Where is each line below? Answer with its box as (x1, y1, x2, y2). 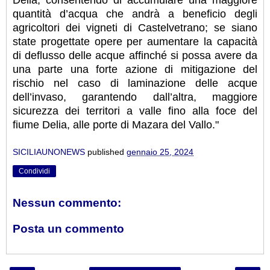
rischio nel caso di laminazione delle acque (13, 77, 257, 90)
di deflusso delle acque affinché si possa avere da (13, 49, 257, 62)
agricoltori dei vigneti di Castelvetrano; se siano (13, 22, 257, 34)
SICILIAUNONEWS (13, 146, 85, 157)
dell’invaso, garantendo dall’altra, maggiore (13, 91, 257, 104)
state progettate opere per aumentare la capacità (13, 36, 257, 48)
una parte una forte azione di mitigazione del (13, 63, 257, 76)
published (87, 146, 127, 157)
